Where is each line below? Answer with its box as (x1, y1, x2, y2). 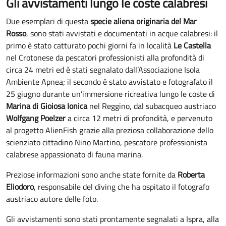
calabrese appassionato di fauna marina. (6, 148, 145, 160)
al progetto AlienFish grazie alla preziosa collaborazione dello (6, 124, 213, 136)
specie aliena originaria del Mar (90, 15, 197, 27)
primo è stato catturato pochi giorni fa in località (6, 39, 174, 51)
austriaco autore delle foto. (6, 192, 98, 205)
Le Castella (174, 39, 211, 51)
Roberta (178, 168, 205, 181)
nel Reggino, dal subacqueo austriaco (87, 99, 216, 112)
